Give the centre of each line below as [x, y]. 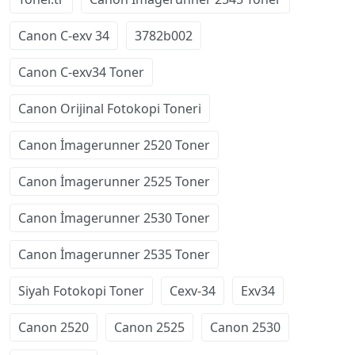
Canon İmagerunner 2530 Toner [114, 218]
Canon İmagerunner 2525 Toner [114, 181]
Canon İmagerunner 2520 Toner [114, 145]
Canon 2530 [245, 327]
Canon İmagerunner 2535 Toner [114, 254]
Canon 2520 [53, 327]
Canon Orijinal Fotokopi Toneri [110, 108]
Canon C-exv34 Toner [81, 72]
